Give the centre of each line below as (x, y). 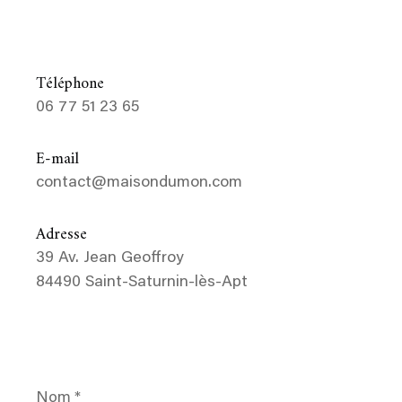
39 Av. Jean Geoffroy (110, 258)
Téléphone (70, 83)
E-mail (57, 159)
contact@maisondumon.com (139, 183)
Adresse (61, 234)
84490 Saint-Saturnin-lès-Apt (142, 282)
